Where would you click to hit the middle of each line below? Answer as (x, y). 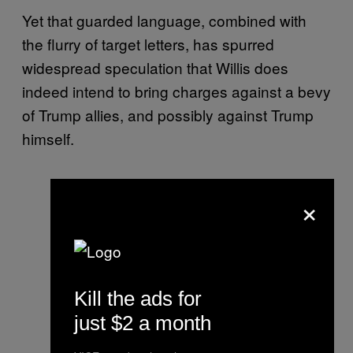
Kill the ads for (138, 298)
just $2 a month (143, 323)
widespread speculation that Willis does (155, 67)
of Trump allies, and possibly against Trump (168, 114)
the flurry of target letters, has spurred (148, 43)
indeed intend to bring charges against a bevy (176, 91)
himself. (50, 138)
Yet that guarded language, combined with (164, 20)
